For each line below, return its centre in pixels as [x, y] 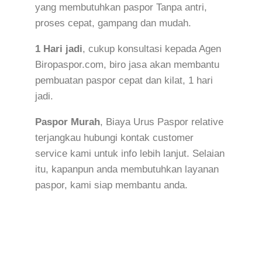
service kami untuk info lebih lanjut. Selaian [130, 153]
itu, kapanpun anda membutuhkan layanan [127, 169]
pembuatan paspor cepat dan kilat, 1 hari [124, 80]
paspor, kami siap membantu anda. [111, 185]
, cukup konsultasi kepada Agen [152, 49]
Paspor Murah [68, 122]
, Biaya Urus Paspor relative [162, 122]
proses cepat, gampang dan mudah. [115, 23]
